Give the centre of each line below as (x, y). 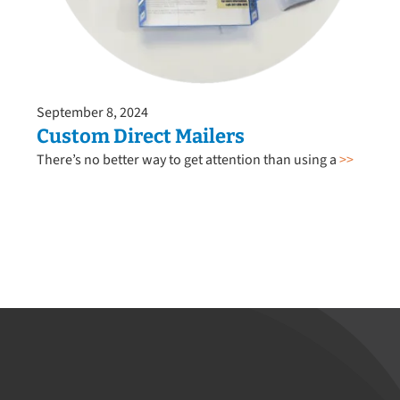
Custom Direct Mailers (140, 136)
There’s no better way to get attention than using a (187, 159)
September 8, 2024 (92, 112)
